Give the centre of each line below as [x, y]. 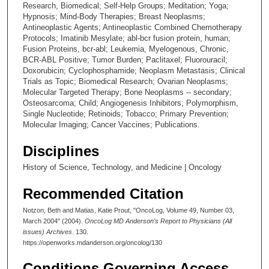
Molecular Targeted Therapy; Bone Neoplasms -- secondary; [127, 92]
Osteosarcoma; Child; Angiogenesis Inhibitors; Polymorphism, [131, 103]
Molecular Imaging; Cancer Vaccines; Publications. [111, 125]
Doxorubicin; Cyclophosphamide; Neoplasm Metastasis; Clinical [134, 71]
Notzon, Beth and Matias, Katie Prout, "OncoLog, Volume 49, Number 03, [128, 210]
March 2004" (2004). [54, 221]
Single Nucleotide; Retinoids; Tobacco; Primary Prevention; [126, 114]
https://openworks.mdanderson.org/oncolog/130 [92, 243]
